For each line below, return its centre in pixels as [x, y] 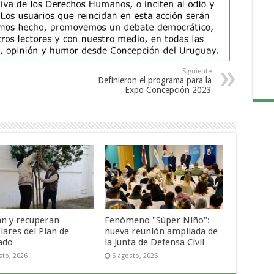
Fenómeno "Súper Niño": [157, 220]
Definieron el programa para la [154, 80]
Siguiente [197, 72]
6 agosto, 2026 [135, 256]
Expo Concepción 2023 [168, 90]
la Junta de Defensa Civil [155, 242]
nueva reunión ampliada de [161, 231]
